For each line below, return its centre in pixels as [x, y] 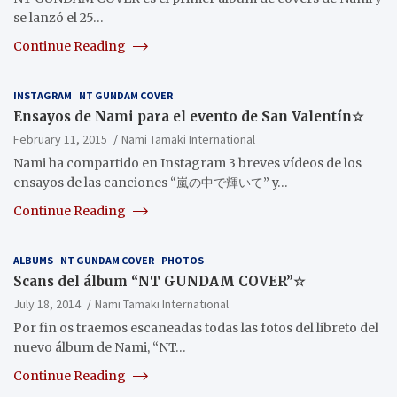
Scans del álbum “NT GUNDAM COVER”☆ [159, 281]
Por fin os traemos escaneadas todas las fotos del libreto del [196, 327]
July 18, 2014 [47, 304]
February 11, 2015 [60, 139]
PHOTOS [183, 260]
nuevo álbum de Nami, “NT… [100, 347]
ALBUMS [33, 260]
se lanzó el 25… [58, 17]
